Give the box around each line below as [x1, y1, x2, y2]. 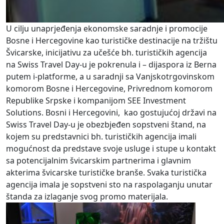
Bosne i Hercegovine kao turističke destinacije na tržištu [6, 34, 217, 46]
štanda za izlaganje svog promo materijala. [6, 190, 168, 202]
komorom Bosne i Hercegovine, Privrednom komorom [6, 82, 212, 94]
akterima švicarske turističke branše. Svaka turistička [6, 166, 206, 178]
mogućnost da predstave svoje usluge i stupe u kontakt [6, 142, 216, 154]
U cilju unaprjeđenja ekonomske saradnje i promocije [6, 22, 207, 34]
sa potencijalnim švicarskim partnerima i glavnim [6, 154, 191, 166]
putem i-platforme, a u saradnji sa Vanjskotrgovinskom [6, 70, 214, 82]
